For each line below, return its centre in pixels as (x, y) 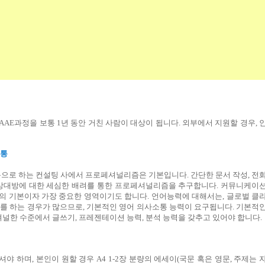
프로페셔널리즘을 (145, 185)
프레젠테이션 (102, 217)
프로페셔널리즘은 (116, 174)
